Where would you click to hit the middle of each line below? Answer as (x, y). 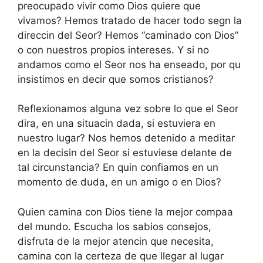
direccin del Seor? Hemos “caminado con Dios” (128, 35)
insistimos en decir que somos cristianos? (116, 79)
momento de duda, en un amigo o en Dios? (119, 182)
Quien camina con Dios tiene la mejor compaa (125, 212)
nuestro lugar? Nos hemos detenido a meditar (126, 138)
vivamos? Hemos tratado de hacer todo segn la (130, 20)
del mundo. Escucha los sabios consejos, (114, 226)
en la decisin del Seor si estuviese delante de (125, 153)
